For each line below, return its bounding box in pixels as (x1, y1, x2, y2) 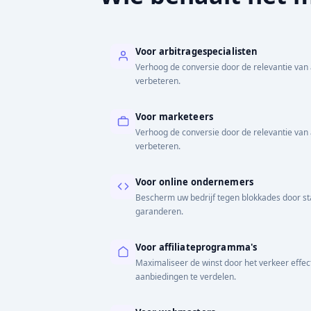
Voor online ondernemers (135, 175, 253, 188)
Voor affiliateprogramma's (135, 240, 258, 253)
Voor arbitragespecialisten (135, 44, 258, 58)
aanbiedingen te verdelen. (135, 270, 236, 283)
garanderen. (135, 205, 183, 217)
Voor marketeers (135, 110, 213, 123)
